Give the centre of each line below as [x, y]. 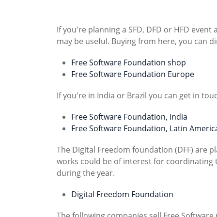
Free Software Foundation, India [129, 117]
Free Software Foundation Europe [133, 74]
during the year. [86, 173]
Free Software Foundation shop [129, 63]
